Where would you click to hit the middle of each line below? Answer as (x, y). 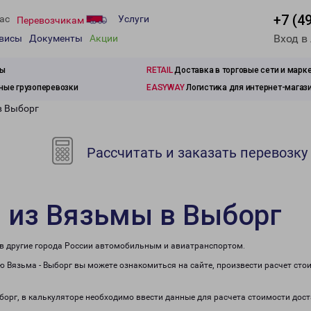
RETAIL (160, 70)
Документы (56, 39)
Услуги (134, 19)
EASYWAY (166, 87)
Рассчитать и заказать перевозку (196, 153)
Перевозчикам (51, 20)
